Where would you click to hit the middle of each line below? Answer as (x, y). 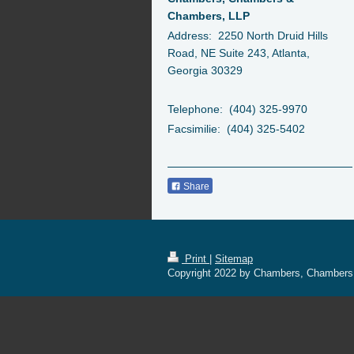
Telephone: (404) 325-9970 (237, 109)
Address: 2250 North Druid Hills (248, 36)
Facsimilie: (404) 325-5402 (236, 128)
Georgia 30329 (205, 71)
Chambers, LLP (209, 15)
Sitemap (234, 259)
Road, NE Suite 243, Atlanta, (239, 53)
